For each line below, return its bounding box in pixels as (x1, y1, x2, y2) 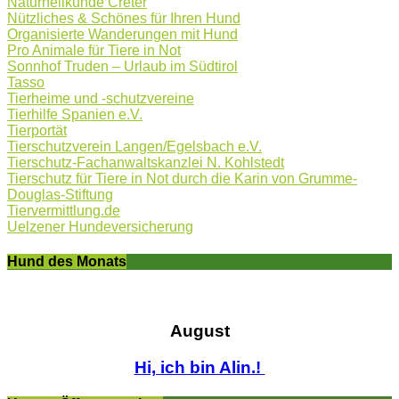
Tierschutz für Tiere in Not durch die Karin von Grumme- (7, 170, 357, 186)
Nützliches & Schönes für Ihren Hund (7, 10, 240, 26)
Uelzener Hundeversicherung (7, 218, 193, 234)
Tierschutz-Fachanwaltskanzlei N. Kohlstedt (7, 154, 284, 170)
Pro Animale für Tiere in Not (7, 42, 181, 58)
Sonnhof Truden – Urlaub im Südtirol (7, 58, 238, 74)
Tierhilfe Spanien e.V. (7, 106, 142, 122)
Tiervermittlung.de (7, 202, 120, 218)
